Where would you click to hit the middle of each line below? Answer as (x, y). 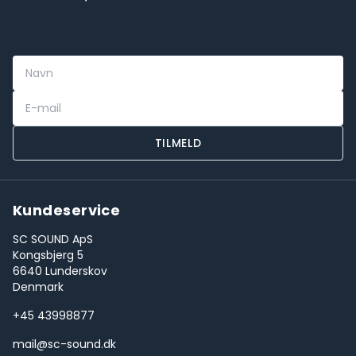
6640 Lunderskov (60, 271)
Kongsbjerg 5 (48, 255)
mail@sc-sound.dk (64, 344)
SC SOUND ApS (53, 239)
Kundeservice (67, 210)
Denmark (38, 287)
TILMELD (178, 143)
